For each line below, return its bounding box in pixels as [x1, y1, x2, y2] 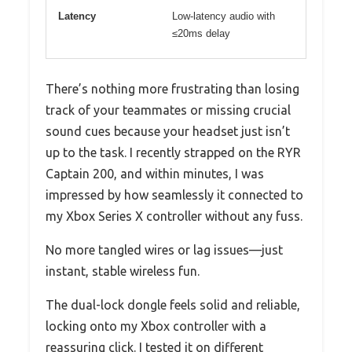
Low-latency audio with [172, 9, 275, 22]
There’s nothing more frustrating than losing [46, 81, 299, 96]
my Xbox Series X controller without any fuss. [46, 208, 302, 223]
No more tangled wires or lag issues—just [46, 242, 283, 257]
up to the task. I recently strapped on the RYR [46, 145, 301, 159]
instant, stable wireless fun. [46, 263, 200, 278]
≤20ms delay [172, 27, 230, 39]
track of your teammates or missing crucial [46, 102, 291, 117]
